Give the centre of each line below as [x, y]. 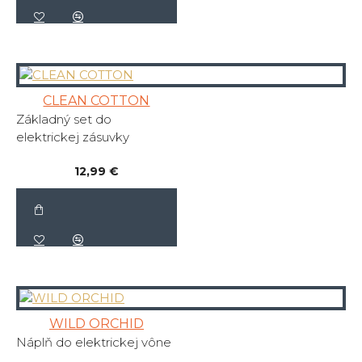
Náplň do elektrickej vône [94, 343]
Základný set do [64, 120]
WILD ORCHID [96, 324]
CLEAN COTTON [97, 101]
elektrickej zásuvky [73, 137]
